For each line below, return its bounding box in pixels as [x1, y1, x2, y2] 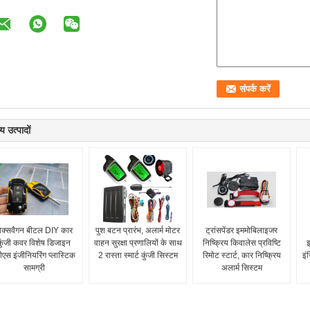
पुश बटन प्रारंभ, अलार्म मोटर [95, 226, 180, 235]
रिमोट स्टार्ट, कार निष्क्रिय [202, 250, 281, 260]
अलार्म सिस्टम [221, 263, 262, 273]
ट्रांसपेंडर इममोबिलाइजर [206, 226, 277, 235]
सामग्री [23, 263, 45, 273]
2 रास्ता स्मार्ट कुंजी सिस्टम [98, 250, 178, 260]
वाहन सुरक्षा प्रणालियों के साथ [93, 238, 182, 248]
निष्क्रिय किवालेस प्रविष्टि [202, 238, 281, 248]
